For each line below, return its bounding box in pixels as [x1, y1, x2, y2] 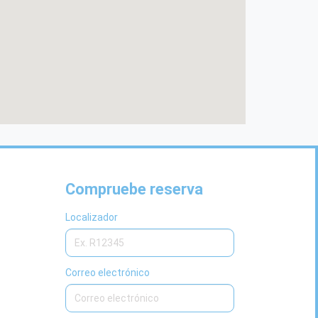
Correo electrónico [65, 267, 150, 278]
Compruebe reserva [65, 180, 203, 198]
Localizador [65, 212, 118, 223]
